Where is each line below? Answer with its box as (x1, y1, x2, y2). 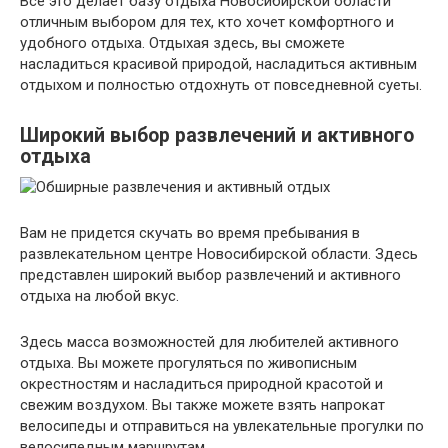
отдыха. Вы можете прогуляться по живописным (20, 353, 357, 372)
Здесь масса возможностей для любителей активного (20, 332, 399, 351)
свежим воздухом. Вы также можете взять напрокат (20, 395, 385, 414)
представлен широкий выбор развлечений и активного (20, 265, 401, 284)
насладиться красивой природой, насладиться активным (20, 54, 417, 73)
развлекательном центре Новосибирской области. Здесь (20, 244, 418, 263)
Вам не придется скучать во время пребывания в (20, 223, 360, 242)
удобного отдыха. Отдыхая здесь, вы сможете (20, 33, 345, 52)
